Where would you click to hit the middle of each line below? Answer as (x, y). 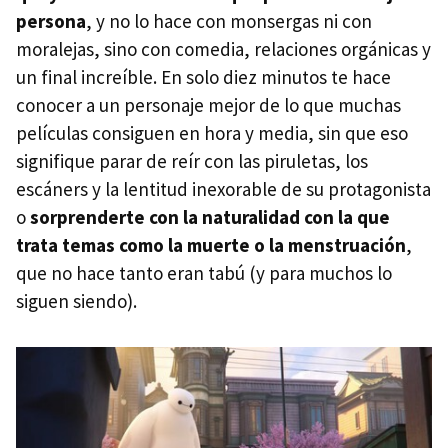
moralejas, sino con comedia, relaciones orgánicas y (223, 48)
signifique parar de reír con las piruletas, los (192, 160)
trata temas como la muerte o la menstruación (211, 244)
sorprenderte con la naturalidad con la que (210, 216)
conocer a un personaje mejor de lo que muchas (208, 104)
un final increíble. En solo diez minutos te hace (203, 76)
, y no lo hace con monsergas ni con (229, 20)
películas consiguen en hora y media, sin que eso (212, 132)
